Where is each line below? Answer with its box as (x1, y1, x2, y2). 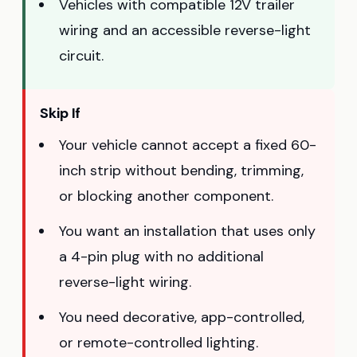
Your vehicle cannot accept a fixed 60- (59, 135, 316, 155)
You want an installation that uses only (59, 221, 316, 241)
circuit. (59, 45, 104, 65)
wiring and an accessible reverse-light (59, 20, 311, 40)
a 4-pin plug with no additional (59, 246, 264, 266)
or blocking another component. (59, 186, 273, 206)
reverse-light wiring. (59, 272, 191, 292)
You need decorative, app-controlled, (59, 307, 304, 327)
